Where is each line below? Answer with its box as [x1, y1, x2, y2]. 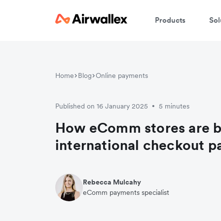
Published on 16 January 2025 [55, 102, 148, 110]
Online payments [96, 71, 148, 80]
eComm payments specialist [83, 188, 169, 197]
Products [155, 15, 185, 25]
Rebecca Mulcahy [83, 178, 141, 186]
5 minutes [159, 102, 189, 110]
